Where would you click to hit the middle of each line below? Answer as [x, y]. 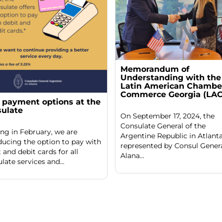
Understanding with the [170, 77]
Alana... [132, 155]
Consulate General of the [163, 126]
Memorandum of [155, 69]
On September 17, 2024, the [167, 116]
